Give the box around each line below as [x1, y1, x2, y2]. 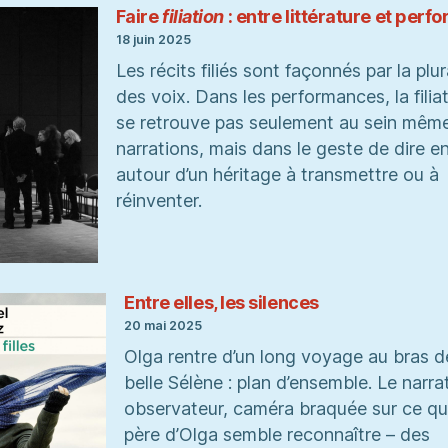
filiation [162, 5, 225, 27]
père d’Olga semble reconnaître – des [124, 424, 430, 446]
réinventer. [115, 190, 207, 212]
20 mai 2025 [124, 318, 202, 334]
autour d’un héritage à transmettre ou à [115, 164, 439, 186]
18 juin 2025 [115, 32, 191, 48]
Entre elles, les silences [124, 291, 319, 313]
